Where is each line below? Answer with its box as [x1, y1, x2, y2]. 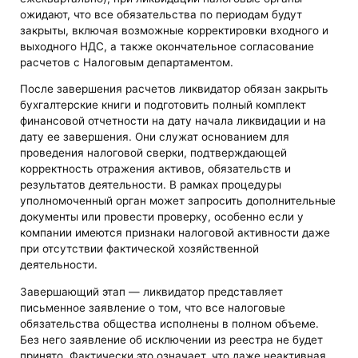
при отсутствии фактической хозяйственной [20, 242, 260, 256]
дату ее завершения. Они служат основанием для [20, 130, 290, 144]
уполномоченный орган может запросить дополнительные [20, 194, 336, 208]
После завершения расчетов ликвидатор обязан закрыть [20, 82, 329, 96]
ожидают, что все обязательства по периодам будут [20, 7, 303, 21]
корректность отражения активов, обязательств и [20, 162, 292, 176]
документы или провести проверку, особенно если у [20, 210, 304, 224]
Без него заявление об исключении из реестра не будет [20, 333, 324, 346]
